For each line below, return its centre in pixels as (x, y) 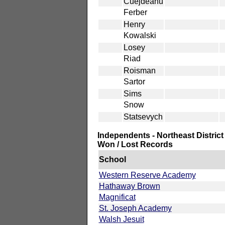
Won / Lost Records (135, 144)
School (112, 159)
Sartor (134, 81)
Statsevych (143, 117)
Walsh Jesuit (121, 219)
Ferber (135, 12)
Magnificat (117, 197)
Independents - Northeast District (160, 135)
